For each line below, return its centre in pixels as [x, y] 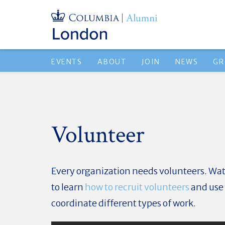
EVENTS [67, 62]
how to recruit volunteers [137, 187]
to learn [68, 187]
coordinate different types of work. [124, 203]
